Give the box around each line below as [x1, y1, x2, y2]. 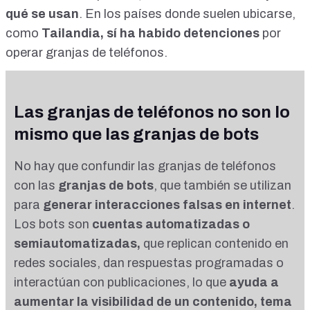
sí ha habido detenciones [107, 26, 259, 41]
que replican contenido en [140, 237, 289, 251]
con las [14, 179, 58, 193]
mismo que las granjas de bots [14, 125, 259, 144]
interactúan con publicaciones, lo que [14, 275, 229, 290]
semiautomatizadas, [14, 237, 140, 251]
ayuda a [229, 275, 279, 290]
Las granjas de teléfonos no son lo [14, 103, 290, 122]
